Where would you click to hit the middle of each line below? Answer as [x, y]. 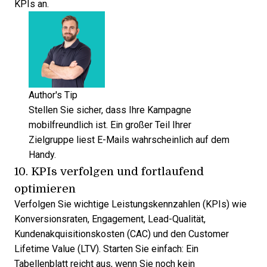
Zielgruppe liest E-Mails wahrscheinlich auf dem [129, 140]
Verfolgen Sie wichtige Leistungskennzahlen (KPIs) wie [131, 204]
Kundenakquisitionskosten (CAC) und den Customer [122, 234]
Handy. [42, 155]
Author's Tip [53, 95]
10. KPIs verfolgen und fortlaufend [109, 171]
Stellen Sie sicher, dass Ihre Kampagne [110, 110]
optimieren [45, 188]
